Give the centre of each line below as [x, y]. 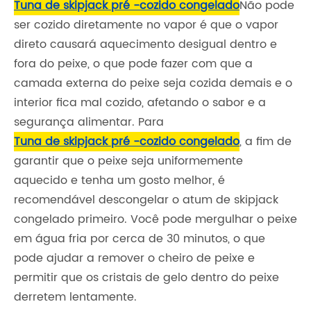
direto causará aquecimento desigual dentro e [145, 45]
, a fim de [266, 142]
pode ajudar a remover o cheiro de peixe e [134, 259]
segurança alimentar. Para [89, 123]
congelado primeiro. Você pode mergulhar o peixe [155, 220]
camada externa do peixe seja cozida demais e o [153, 84]
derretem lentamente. [75, 297]
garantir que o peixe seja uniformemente [128, 161]
